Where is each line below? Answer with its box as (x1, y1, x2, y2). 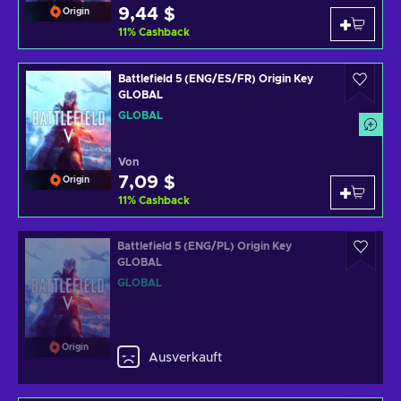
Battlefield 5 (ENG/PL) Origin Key (117, 241, 292, 252)
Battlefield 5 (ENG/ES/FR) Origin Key (118, 73, 313, 84)
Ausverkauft (149, 352, 222, 364)
